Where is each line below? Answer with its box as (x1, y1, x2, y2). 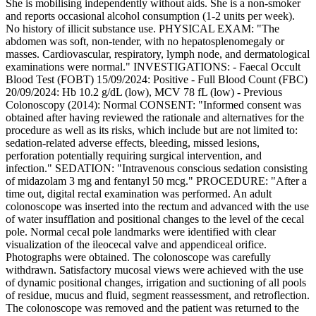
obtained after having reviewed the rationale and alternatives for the (6, 111, 304, 124)
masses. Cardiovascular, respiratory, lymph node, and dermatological (6, 48, 310, 61)
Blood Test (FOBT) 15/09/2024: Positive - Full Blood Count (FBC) (6, 73, 308, 86)
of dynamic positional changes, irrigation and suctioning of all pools (6, 276, 306, 289)
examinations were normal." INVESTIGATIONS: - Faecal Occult (6, 61, 300, 73)
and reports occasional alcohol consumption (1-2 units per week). (6, 10, 295, 23)
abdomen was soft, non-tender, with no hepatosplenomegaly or (6, 35, 284, 48)
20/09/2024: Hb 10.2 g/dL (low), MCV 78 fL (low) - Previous (6, 86, 282, 99)
